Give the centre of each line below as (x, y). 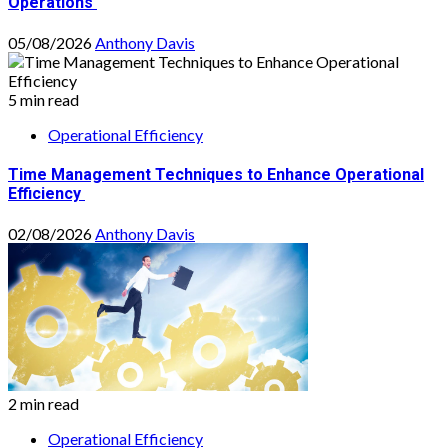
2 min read (43, 404)
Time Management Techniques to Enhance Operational (216, 175)
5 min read (43, 99)
